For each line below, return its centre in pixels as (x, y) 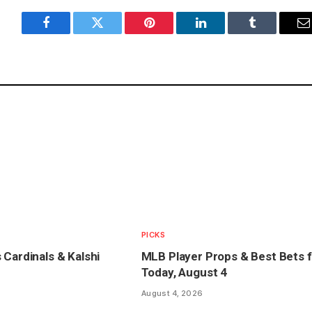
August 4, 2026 (172, 294)
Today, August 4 (184, 273)
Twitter (115, 33)
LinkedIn (223, 33)
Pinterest (170, 33)
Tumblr (270, 33)
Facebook (69, 33)
